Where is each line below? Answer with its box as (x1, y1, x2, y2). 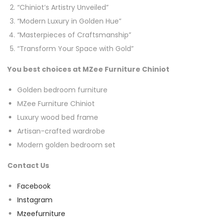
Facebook (17, 181, 51, 191)
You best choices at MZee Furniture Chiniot (7, 64, 169, 74)
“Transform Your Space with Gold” (17, 43, 134, 54)
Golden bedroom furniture (17, 84, 108, 95)
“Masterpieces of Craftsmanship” (17, 29, 131, 40)
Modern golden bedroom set (17, 139, 115, 150)
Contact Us (7, 160, 49, 170)
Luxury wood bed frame (17, 112, 98, 122)
